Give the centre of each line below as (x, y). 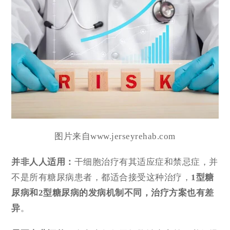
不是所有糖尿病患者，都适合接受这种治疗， (101, 177)
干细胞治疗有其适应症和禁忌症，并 (146, 162)
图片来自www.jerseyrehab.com (115, 136)
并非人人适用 (39, 162)
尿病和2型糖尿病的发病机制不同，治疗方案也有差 (113, 193)
